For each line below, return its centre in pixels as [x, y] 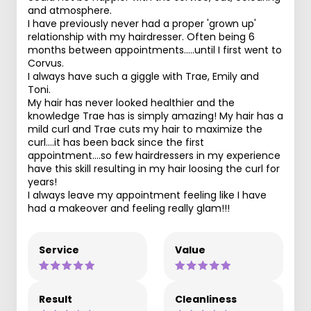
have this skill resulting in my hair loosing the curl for [154, 169]
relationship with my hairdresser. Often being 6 [141, 37]
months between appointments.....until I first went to [155, 50]
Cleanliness [206, 299]
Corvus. [46, 63]
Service [59, 250]
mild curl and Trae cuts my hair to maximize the [145, 129]
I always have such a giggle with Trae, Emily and [143, 76]
